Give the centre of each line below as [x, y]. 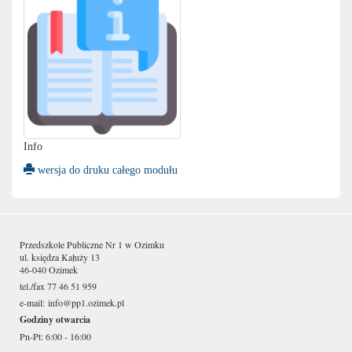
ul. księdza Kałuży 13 [60, 257]
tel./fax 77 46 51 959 [58, 286]
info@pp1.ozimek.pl [86, 303]
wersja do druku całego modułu [106, 170]
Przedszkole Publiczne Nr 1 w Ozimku [92, 245]
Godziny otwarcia [55, 320]
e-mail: [34, 303]
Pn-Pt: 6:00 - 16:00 [55, 337]
